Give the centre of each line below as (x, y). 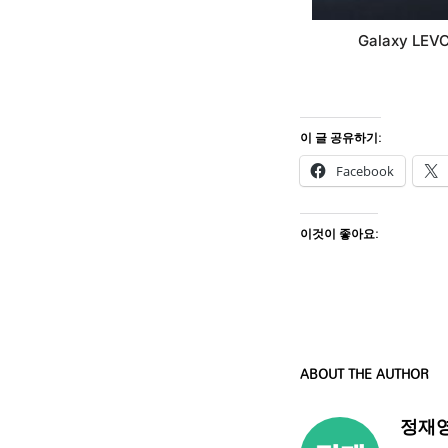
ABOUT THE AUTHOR (364, 373)
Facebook (365, 170)
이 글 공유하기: (340, 136)
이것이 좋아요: (339, 232)
